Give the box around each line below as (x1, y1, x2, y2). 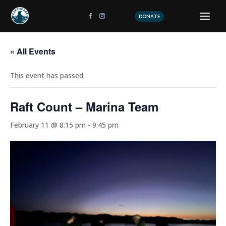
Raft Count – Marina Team (10, 98, 158, 115)
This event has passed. (10, 71, 85, 80)
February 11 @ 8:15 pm (10, 120, 86, 130)
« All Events (10, 45, 55, 57)
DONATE (138, 13, 160, 20)
